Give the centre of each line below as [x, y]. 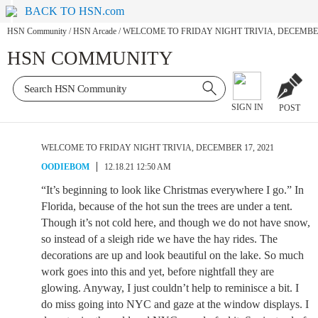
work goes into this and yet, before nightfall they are [158, 272]
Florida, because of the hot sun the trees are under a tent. [167, 206]
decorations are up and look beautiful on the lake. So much [172, 255]
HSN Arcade [95, 32]
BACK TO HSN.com [75, 11]
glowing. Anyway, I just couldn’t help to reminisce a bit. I [170, 288]
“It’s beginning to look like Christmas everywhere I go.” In [172, 190]
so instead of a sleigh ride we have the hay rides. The [159, 239]
